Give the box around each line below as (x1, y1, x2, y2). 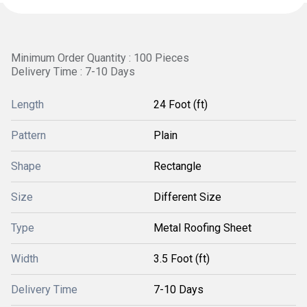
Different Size (153, 191, 221, 204)
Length (11, 98, 44, 111)
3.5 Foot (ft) (153, 252, 210, 265)
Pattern (11, 129, 46, 142)
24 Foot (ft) (153, 98, 208, 111)
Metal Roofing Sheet (153, 221, 251, 234)
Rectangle (153, 160, 201, 173)
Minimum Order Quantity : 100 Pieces (11, 51, 189, 64)
